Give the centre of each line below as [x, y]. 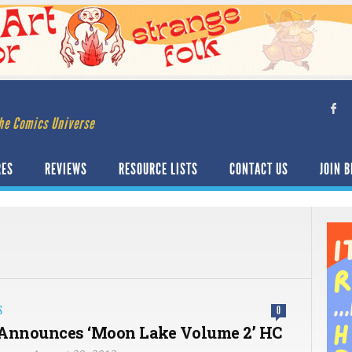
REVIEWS [66, 169]
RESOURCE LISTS [158, 169]
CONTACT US [259, 169]
